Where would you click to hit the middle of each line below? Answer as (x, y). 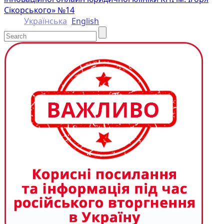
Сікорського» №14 (39, 10)
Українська (45, 21)
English (85, 21)
